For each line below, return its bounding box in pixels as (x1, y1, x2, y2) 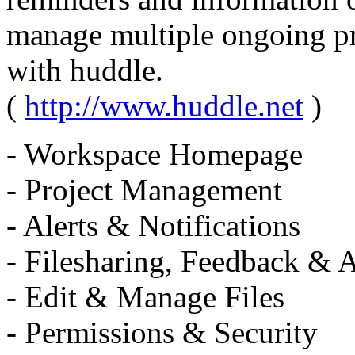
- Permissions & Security (6, 315, 318, 350)
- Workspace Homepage (6, 137, 303, 172)
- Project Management (6, 173, 282, 208)
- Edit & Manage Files (6, 280, 284, 315)
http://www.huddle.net (25, 89, 303, 124)
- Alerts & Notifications (6, 208, 300, 243)
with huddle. (6, 53, 163, 88)
